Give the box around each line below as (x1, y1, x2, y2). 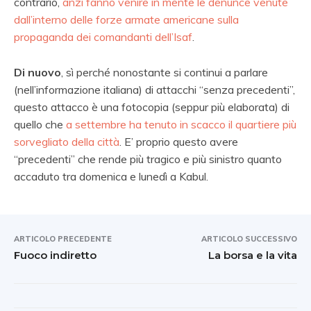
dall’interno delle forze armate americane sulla (14, 12, 239, 26)
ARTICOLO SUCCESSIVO (201, 233, 297, 244)
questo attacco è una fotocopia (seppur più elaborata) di (14, 99, 289, 114)
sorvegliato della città (14, 134, 119, 149)
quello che (14, 117, 66, 131)
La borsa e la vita (208, 248, 297, 262)
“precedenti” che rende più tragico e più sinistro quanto (14, 151, 282, 166)
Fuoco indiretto (14, 248, 96, 262)
